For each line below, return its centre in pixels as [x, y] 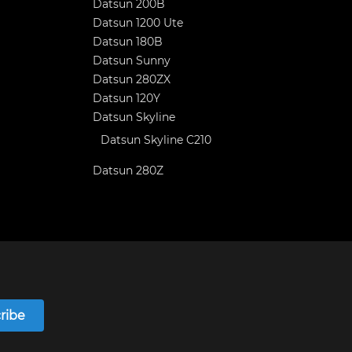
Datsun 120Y [126, 98]
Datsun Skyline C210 [156, 140]
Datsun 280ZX [132, 79]
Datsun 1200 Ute [138, 23]
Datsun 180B [128, 42]
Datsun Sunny [132, 60]
